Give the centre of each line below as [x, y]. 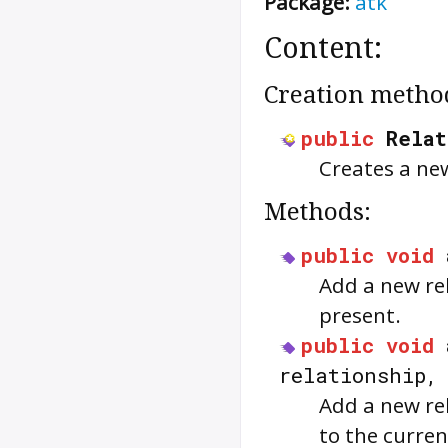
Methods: [317, 212]
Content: [323, 48]
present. [360, 315]
